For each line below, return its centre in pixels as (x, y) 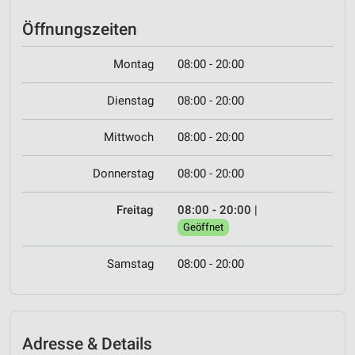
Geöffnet (203, 227)
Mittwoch (129, 137)
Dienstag (130, 101)
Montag (134, 65)
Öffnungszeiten (80, 29)
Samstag (130, 264)
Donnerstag (123, 174)
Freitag (135, 210)
